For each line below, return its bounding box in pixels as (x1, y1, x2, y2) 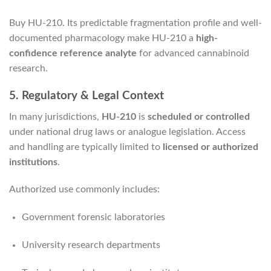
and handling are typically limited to (9, 142, 163, 152)
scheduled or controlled (148, 111, 250, 122)
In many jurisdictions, (9, 111, 102, 122)
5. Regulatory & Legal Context (9, 90, 164, 102)
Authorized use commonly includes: (9, 184, 160, 195)
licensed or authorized (163, 142, 258, 152)
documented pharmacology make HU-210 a (9, 33, 196, 44)
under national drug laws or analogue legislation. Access (9, 126, 246, 137)
